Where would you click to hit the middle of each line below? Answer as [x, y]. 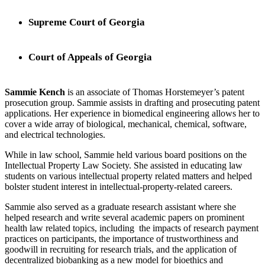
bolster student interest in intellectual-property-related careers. [119, 186]
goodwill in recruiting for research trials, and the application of [121, 249]
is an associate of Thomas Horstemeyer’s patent [156, 92]
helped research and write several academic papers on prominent [125, 217]
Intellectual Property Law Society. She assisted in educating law [124, 165]
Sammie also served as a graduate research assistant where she [120, 206]
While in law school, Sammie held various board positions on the [126, 154]
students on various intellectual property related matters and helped [128, 176]
